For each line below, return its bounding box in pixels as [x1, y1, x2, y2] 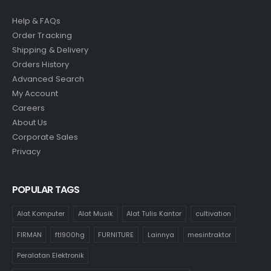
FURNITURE [98, 229, 134, 240]
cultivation [195, 208, 231, 218]
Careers [12, 102, 45, 114]
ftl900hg [55, 229, 85, 240]
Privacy [12, 146, 41, 158]
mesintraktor [188, 229, 232, 240]
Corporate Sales [12, 131, 78, 143]
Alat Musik [78, 208, 113, 218]
